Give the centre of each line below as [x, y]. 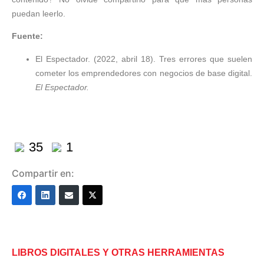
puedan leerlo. [39, 13]
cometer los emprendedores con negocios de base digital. [144, 73]
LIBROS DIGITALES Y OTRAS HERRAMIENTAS [118, 252]
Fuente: [27, 36]
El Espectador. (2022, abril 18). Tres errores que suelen [144, 59]
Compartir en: [43, 173]
